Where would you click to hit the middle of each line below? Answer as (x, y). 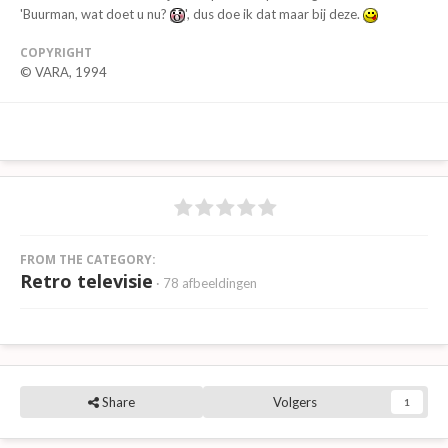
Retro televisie (86, 280)
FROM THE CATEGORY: (88, 259)
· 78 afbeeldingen (206, 282)
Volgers (295, 401)
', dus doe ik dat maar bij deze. (274, 13)
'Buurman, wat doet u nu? (95, 13)
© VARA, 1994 (63, 71)
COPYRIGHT (56, 52)
